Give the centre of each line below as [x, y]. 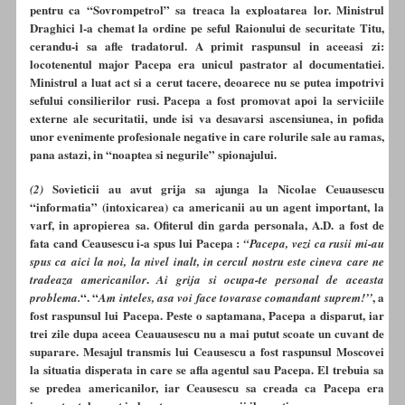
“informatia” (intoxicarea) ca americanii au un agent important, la [207, 206]
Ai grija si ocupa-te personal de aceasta [270, 279]
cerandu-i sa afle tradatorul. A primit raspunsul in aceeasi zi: [207, 46]
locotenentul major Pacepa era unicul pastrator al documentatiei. [207, 64]
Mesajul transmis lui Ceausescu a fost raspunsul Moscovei [233, 351]
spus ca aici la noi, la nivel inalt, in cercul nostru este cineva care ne [207, 261]
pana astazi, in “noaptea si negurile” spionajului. [153, 155]
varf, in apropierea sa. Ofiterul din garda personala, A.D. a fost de [207, 224]
